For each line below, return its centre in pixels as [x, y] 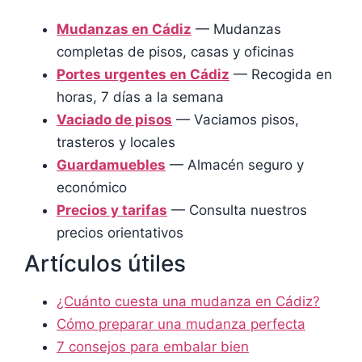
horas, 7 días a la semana [140, 97]
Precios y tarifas [112, 210]
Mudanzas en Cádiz [124, 29]
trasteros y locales [116, 143]
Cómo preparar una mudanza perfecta [181, 324]
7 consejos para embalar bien [153, 347]
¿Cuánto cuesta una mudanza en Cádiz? [188, 302]
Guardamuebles [111, 165]
